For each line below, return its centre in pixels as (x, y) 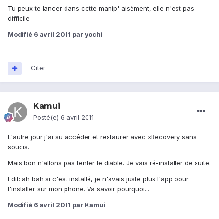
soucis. (19, 147)
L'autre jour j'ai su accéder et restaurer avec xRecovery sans (102, 137)
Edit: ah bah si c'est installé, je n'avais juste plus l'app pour (98, 179)
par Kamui (88, 205)
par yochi (87, 34)
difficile (19, 18)
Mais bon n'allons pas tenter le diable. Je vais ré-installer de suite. (109, 163)
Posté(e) (47, 118)
